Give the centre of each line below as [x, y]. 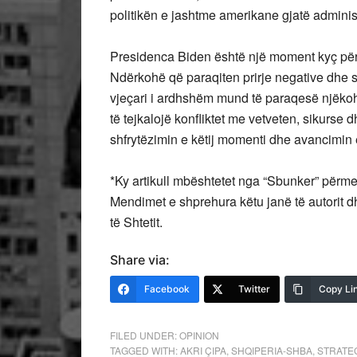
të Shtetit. [136, 222]
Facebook [167, 289]
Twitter [254, 289]
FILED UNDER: [145, 335]
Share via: [140, 260]
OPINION [199, 335]
